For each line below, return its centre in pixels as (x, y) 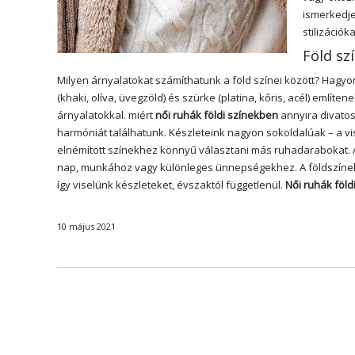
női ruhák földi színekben (217, 115)
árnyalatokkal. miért (106, 115)
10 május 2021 (86, 226)
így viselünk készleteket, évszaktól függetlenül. (171, 185)
